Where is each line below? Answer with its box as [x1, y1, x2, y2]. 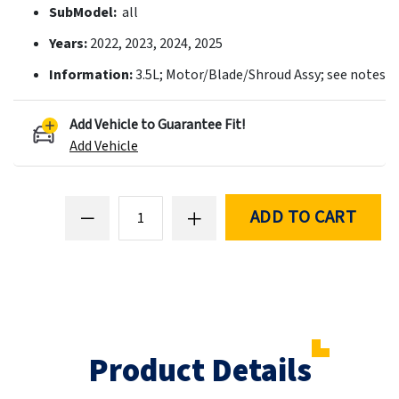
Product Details [87, 348, 312, 395]
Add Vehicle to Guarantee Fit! [69, 114, 245, 134]
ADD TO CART [249, 205, 357, 231]
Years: [49, 33, 90, 53]
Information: [49, 64, 135, 85]
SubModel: [49, 2, 119, 22]
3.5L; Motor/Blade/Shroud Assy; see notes [135, 64, 386, 85]
